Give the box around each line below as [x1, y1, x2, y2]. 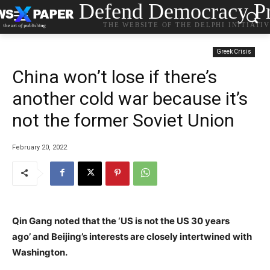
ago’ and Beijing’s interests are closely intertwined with [12, 230, 252, 242]
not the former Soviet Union [12, 110, 234, 131]
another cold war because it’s [12, 88, 248, 109]
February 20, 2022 [12, 143, 67, 151]
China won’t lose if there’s [12, 66, 217, 87]
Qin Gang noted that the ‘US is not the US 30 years [12, 215, 230, 227]
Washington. [12, 246, 67, 258]
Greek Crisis [216, 48, 251, 55]
